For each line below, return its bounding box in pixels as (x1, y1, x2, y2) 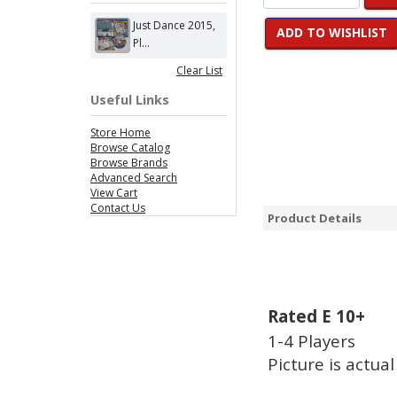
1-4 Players (268, 330, 355, 352)
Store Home (90, 125, 151, 140)
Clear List (176, 63, 222, 78)
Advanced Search (90, 170, 177, 185)
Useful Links (90, 91, 169, 108)
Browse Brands (90, 155, 167, 170)
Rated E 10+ (268, 305, 365, 327)
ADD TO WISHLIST (276, 24, 387, 41)
